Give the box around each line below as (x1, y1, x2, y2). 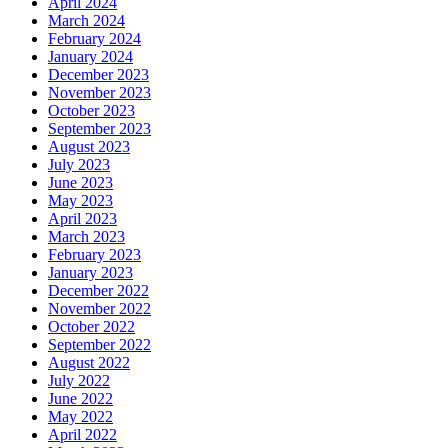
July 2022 (48, 372, 110, 390)
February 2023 (48, 246, 141, 264)
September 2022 (48, 336, 151, 354)
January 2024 (48, 48, 133, 66)
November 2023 (48, 84, 151, 102)
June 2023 (48, 174, 113, 192)
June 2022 (48, 390, 113, 408)
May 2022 (48, 408, 113, 426)
